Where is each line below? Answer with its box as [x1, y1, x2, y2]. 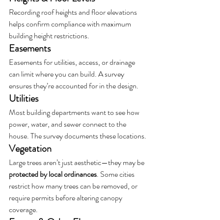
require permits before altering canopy [9, 192, 124, 203]
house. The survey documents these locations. [9, 130, 146, 141]
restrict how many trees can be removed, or [9, 180, 139, 192]
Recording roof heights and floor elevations [9, 6, 138, 18]
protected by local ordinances [9, 168, 97, 180]
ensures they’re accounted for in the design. [9, 80, 138, 91]
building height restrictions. [9, 29, 89, 41]
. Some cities [97, 168, 136, 180]
